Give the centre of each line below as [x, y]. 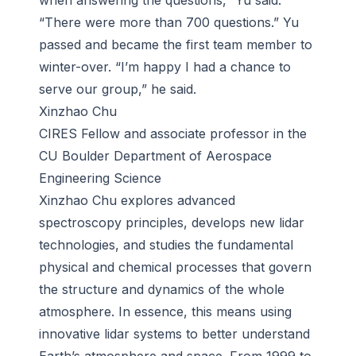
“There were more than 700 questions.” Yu [169, 23]
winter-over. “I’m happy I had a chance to [165, 67]
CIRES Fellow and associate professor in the [173, 134]
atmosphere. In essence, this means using [165, 312]
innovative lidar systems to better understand [174, 334]
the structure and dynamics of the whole [162, 290]
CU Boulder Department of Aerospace [155, 156]
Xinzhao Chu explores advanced [137, 201]
